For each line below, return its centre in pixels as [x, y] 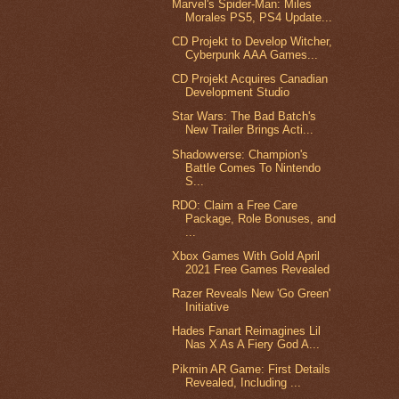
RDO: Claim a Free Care [235, 205]
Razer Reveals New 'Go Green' [252, 294]
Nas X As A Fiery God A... [253, 345]
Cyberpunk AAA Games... [252, 54]
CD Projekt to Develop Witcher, [252, 41]
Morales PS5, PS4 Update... [259, 17]
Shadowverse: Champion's [240, 154]
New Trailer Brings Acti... [250, 130]
